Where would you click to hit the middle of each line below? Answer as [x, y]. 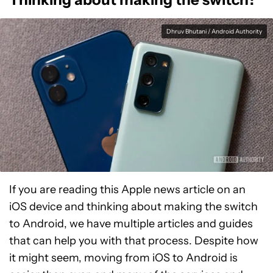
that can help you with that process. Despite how [134, 241]
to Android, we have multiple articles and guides [131, 224]
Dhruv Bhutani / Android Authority [214, 32]
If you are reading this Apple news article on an [127, 190]
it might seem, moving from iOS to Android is [123, 258]
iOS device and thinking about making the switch [133, 207]
